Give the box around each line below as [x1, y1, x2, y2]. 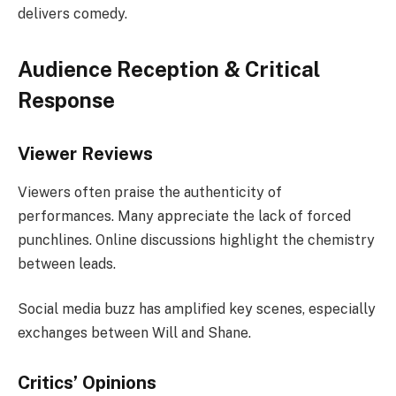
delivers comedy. [18, 4, 127, 22]
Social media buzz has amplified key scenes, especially [18, 301, 376, 318]
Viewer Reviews [18, 142, 153, 164]
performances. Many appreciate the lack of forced [18, 207, 351, 225]
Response [18, 87, 115, 112]
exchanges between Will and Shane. [18, 324, 251, 342]
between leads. [18, 255, 116, 272]
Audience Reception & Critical [18, 56, 320, 81]
